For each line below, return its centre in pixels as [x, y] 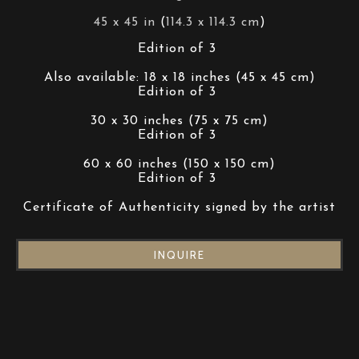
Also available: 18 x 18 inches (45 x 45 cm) [179, 78]
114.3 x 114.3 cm [212, 22]
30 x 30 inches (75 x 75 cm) [179, 121]
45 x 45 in [124, 22]
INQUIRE [179, 255]
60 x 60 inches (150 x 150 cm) [179, 164]
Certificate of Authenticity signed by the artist [179, 208]
